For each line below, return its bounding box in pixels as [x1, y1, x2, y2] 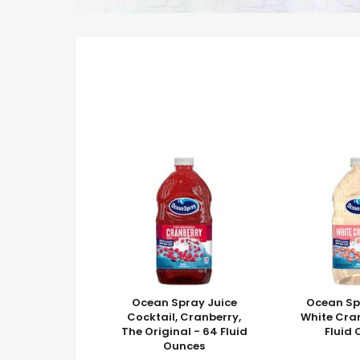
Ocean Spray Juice [131, 295, 237, 310]
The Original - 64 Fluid [121, 324, 247, 339]
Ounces [163, 338, 206, 354]
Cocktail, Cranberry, [127, 309, 242, 325]
